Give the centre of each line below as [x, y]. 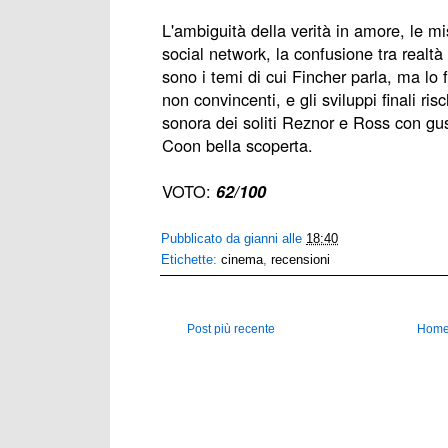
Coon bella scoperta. [237, 145]
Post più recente [231, 329]
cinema [242, 260]
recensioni [301, 260]
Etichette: [191, 260]
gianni [261, 239]
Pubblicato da [203, 239]
